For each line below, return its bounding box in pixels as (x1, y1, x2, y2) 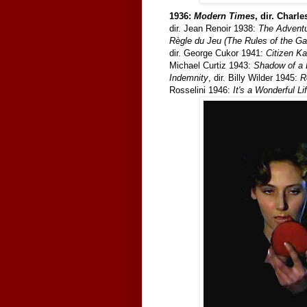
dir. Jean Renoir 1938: (169, 23, 258, 34)
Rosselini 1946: (169, 84, 233, 95)
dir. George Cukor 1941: (169, 47, 266, 58)
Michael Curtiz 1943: (169, 60, 254, 71)
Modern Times (194, 10, 255, 21)
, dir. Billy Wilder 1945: (208, 72, 300, 83)
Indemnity (169, 72, 208, 83)
